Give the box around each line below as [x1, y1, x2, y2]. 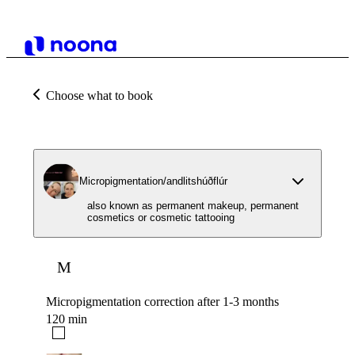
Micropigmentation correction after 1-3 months [46, 295, 279, 309]
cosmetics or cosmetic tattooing [87, 211, 235, 223]
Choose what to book [46, 89, 153, 102]
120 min [46, 312, 87, 326]
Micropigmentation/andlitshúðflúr [79, 175, 227, 188]
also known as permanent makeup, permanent [87, 199, 299, 212]
